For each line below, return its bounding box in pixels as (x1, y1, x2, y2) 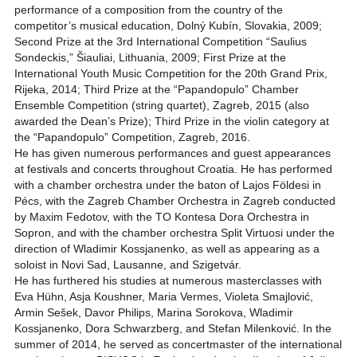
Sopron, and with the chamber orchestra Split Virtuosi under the (14, 226, 335, 240)
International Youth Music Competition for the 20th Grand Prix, (14, 67, 328, 80)
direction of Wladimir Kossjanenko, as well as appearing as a (14, 242, 320, 256)
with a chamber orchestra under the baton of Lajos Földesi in (14, 178, 321, 192)
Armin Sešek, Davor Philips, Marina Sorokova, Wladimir (14, 306, 293, 320)
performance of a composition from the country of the (14, 3, 283, 17)
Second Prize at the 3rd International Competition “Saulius (14, 35, 307, 49)
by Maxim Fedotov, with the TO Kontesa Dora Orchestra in (14, 210, 309, 224)
